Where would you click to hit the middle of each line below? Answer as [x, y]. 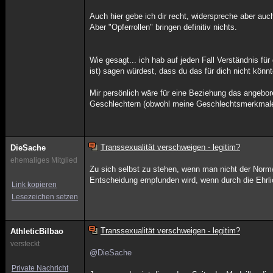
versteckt [25, 244]
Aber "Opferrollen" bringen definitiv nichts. [164, 27]
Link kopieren [34, 185]
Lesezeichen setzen [45, 197]
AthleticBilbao [37, 231]
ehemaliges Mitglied [44, 160]
